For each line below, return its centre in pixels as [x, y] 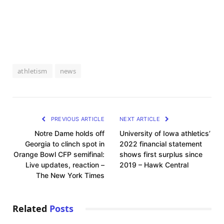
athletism [32, 71]
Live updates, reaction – [65, 164]
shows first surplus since [161, 154]
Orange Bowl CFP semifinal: [59, 154]
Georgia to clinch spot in [65, 143]
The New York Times [70, 175]
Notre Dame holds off [69, 133]
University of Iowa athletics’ [165, 133]
